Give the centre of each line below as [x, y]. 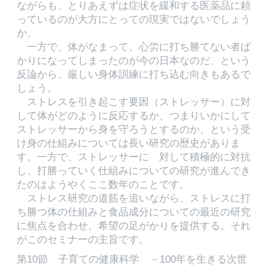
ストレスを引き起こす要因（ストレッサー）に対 [134, 102]
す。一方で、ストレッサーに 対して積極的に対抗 [134, 157]
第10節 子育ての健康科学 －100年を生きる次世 [132, 259]
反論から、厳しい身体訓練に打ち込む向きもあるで [134, 74]
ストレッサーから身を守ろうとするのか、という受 [134, 129]
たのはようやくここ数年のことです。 [103, 184]
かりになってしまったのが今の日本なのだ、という [134, 60]
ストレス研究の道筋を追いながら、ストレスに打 [134, 198]
